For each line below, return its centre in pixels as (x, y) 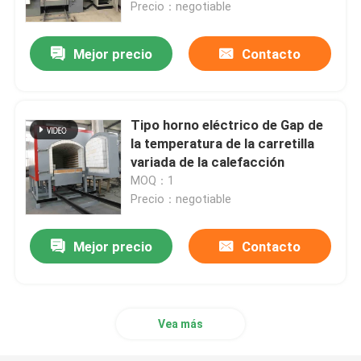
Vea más (180, 324)
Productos (61, 305)
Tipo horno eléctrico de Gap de (227, 125)
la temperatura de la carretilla (223, 144)
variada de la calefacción (208, 162)
